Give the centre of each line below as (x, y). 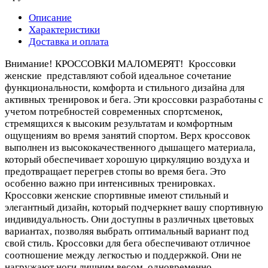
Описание (50, 17)
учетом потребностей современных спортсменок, (114, 111)
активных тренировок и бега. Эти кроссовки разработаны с (134, 99)
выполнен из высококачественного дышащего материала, (130, 147)
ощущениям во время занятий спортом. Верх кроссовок (127, 135)
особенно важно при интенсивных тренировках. (110, 183)
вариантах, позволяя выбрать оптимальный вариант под (127, 231)
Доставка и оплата (69, 41)
